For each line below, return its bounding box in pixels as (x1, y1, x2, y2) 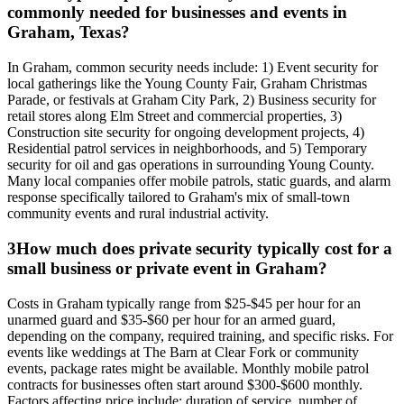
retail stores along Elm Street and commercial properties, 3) (7, 108, 342, 124)
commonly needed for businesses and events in (7, 3, 347, 23)
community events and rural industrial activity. (7, 206, 269, 222)
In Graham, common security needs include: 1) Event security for (7, 60, 378, 76)
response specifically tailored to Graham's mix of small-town (7, 189, 350, 206)
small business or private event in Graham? (7, 258, 327, 278)
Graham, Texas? (7, 23, 130, 42)
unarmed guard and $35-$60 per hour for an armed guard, (7, 311, 335, 327)
